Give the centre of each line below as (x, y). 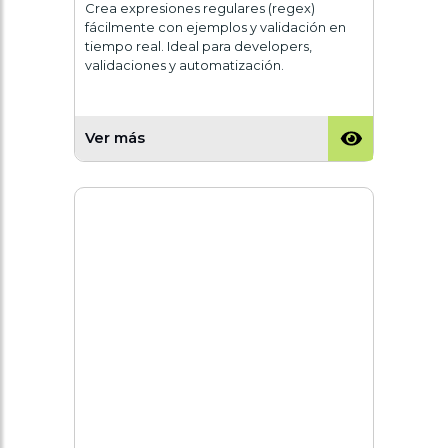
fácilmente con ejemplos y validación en (215, 27)
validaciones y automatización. (184, 65)
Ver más (115, 138)
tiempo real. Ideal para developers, (198, 46)
